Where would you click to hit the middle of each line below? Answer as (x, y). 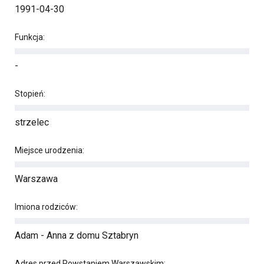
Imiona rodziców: (46, 207)
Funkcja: (30, 37)
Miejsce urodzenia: (49, 150)
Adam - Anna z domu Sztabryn (77, 235)
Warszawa (36, 179)
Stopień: (30, 94)
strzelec (32, 122)
